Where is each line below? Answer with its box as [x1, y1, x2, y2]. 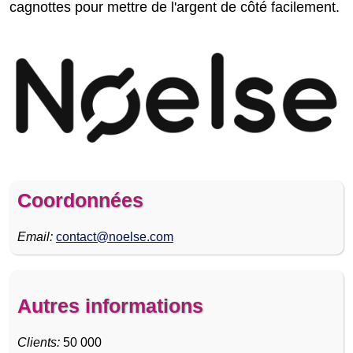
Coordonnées [17, 188, 143, 211]
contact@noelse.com [56, 229, 173, 243]
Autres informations [17, 294, 203, 317]
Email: [17, 229, 53, 243]
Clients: [17, 335, 60, 349]
